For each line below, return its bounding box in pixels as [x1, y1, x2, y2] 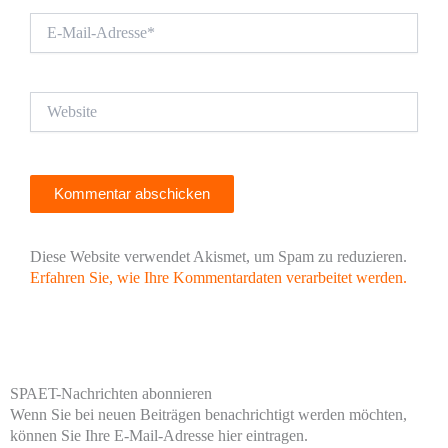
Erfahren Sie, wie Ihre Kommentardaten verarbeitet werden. [30, 268, 407, 288]
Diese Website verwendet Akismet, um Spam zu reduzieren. [30, 247, 407, 267]
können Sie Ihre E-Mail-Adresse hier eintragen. [10, 425, 308, 445]
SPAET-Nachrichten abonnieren [10, 383, 212, 403]
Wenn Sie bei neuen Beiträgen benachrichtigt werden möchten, [10, 404, 407, 424]
